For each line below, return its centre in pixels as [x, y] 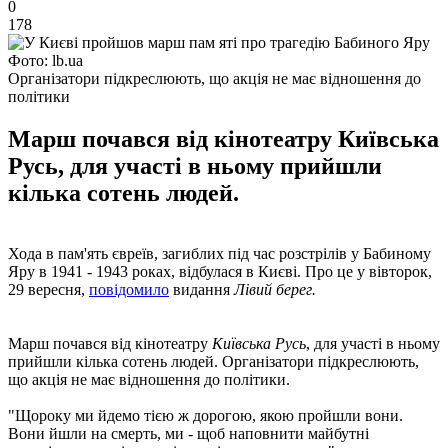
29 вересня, [48, 289]
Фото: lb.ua [45, 60]
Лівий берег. [275, 289]
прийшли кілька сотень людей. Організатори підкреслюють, [213, 361]
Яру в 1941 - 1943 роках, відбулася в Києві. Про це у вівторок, [220, 271]
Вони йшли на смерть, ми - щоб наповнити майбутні [188, 433]
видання [201, 289]
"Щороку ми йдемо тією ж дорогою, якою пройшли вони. [205, 415]
